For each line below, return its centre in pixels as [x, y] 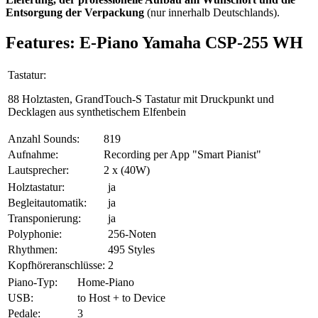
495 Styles [131, 250]
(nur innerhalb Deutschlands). [212, 13]
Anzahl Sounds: [44, 139]
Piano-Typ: [33, 283]
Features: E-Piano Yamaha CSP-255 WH [154, 43]
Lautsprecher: [38, 170]
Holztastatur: [36, 187]
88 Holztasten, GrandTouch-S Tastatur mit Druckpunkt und [141, 99]
